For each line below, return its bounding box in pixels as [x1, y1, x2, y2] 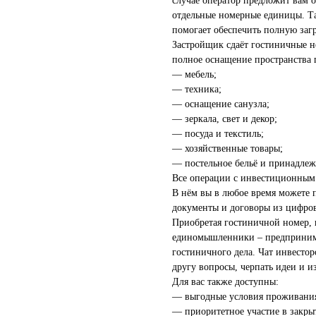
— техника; [172, 84, 221, 95]
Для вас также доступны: [172, 276, 279, 288]
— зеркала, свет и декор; [172, 114, 277, 125]
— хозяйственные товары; [172, 143, 283, 154]
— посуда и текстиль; [172, 128, 264, 140]
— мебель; [172, 69, 217, 80]
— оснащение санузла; [172, 99, 269, 110]
